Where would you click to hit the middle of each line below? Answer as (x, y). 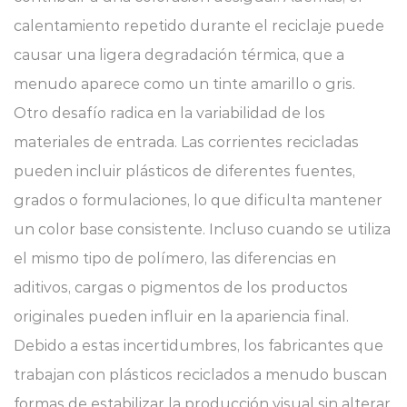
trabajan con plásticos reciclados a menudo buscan (200, 375)
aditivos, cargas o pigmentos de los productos (181, 288)
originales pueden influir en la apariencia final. (181, 317)
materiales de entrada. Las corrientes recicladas (186, 142)
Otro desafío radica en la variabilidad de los (169, 113)
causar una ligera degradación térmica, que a (179, 55)
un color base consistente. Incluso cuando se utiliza (202, 229)
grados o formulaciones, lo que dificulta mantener (198, 200)
